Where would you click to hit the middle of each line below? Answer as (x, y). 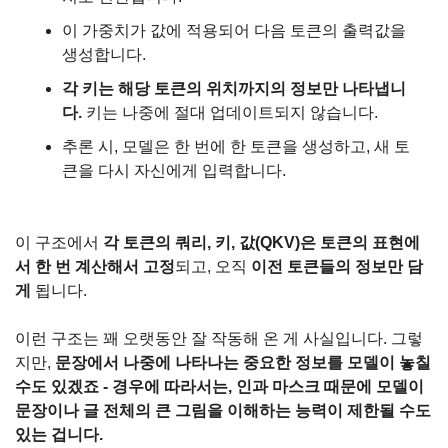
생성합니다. (104, 55)
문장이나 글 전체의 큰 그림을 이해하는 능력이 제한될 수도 (223, 411)
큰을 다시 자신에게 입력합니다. (174, 171)
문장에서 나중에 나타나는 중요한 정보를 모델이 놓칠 (243, 363)
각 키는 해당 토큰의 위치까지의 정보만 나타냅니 (234, 89)
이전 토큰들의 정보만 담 (337, 267)
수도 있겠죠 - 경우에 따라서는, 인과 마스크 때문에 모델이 (219, 387)
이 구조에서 (59, 243)
